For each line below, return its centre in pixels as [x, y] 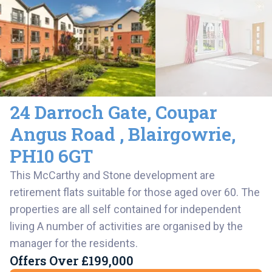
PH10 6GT [51, 155]
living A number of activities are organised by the [126, 226]
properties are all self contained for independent [125, 209]
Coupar [186, 112]
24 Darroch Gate [78, 112]
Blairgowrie [180, 134]
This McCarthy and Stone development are [112, 175]
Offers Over [44, 260]
